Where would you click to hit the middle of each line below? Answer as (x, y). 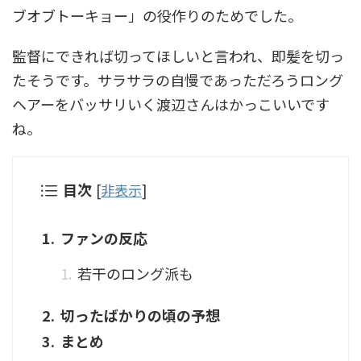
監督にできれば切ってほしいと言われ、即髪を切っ (178, 56)
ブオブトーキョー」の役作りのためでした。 (157, 15)
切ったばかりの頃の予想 (141, 315)
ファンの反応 (104, 238)
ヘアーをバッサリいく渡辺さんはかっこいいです (171, 104)
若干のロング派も (136, 273)
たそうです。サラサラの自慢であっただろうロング (178, 80)
